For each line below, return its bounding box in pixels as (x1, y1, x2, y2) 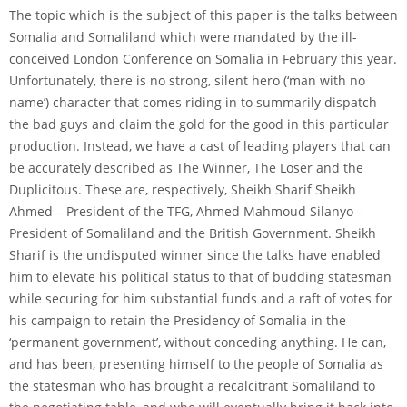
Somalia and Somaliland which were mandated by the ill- (9, 27, 357, 45)
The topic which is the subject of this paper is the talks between (9, 5, 398, 24)
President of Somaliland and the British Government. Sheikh (9, 223, 376, 242)
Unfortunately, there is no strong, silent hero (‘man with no (9, 71, 365, 89)
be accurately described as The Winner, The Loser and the (9, 158, 363, 176)
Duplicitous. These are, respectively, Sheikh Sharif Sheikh (9, 180, 356, 198)
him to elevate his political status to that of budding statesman (9, 267, 392, 285)
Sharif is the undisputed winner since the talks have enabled (9, 245, 381, 263)
